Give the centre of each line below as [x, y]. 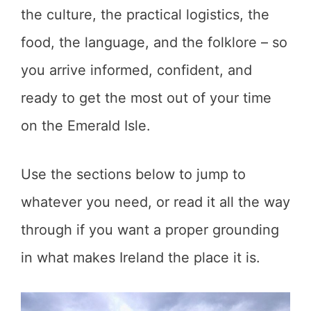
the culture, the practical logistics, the [145, 15]
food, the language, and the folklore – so [154, 42]
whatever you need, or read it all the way [155, 202]
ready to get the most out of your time [146, 98]
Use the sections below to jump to [133, 174]
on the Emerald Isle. [86, 126]
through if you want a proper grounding [150, 230]
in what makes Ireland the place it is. [141, 258]
